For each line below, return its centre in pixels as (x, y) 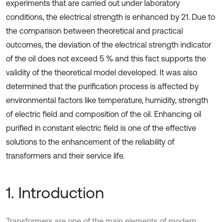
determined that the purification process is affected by (102, 86)
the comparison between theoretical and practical (94, 31)
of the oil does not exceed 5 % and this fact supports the (106, 58)
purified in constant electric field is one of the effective (101, 128)
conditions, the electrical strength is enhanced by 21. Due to (111, 17)
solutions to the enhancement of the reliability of (90, 142)
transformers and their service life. (65, 156)
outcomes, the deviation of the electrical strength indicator (109, 45)
